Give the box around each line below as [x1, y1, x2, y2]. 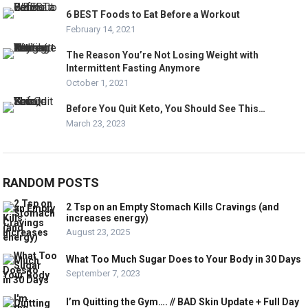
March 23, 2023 [66, 118, 126, 129]
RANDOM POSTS [3, 175, 100, 190]
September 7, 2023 [66, 267, 141, 278]
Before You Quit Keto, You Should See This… [66, 102, 266, 114]
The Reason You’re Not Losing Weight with [66, 49, 259, 60]
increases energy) [66, 212, 149, 223]
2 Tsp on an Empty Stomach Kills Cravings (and [66, 201, 280, 212]
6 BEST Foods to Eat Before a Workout [66, 8, 241, 20]
